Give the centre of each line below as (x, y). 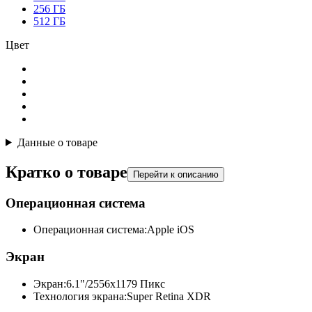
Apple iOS (171, 230)
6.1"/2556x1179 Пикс (116, 283)
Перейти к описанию (176, 174)
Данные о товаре (57, 142)
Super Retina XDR (169, 296)
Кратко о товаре (67, 172)
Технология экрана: (80, 296)
